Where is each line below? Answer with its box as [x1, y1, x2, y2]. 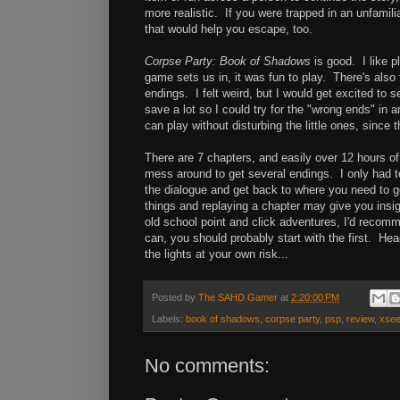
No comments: [145, 354, 270, 378]
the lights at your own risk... [145, 246, 288, 261]
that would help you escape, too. [145, 21, 312, 36]
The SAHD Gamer [198, 291, 278, 303]
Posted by [152, 291, 198, 303]
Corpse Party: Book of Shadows [145, 54, 311, 68]
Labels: [152, 313, 186, 325]
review [346, 313, 374, 325]
